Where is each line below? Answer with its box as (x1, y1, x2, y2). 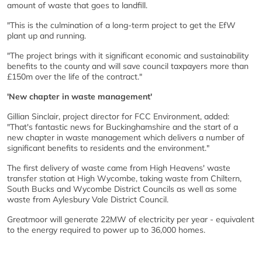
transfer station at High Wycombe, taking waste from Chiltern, (7, 173, 242, 184)
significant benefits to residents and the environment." (7, 143, 209, 153)
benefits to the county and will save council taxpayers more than (7, 61, 249, 71)
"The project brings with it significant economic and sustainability (7, 50, 249, 61)
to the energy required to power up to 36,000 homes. (7, 225, 205, 235)
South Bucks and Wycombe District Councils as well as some (7, 184, 237, 194)
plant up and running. (7, 30, 86, 41)
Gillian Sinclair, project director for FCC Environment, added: (7, 111, 229, 122)
